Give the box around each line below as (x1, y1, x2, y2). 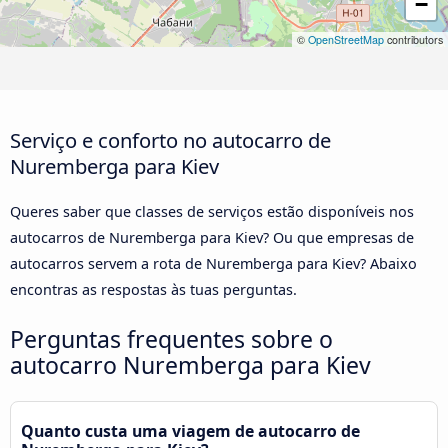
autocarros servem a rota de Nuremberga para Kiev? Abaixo (10, 253, 417, 273)
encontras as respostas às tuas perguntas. (10, 279, 297, 299)
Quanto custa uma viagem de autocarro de (21, 419, 360, 442)
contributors (384, 32, 443, 48)
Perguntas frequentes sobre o (10, 322, 333, 355)
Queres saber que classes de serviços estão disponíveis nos (10, 201, 414, 221)
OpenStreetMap (308, 32, 384, 48)
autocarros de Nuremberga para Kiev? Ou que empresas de (10, 227, 414, 247)
